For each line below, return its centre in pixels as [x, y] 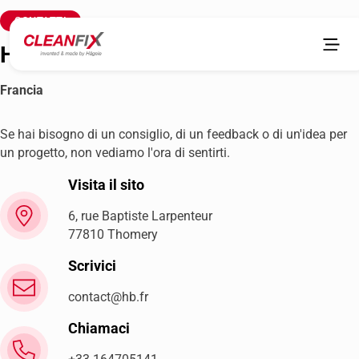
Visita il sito [106, 184]
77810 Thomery [113, 234]
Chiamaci [99, 329]
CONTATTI [41, 21]
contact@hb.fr [108, 297]
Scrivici [92, 265]
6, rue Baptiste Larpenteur [140, 216]
